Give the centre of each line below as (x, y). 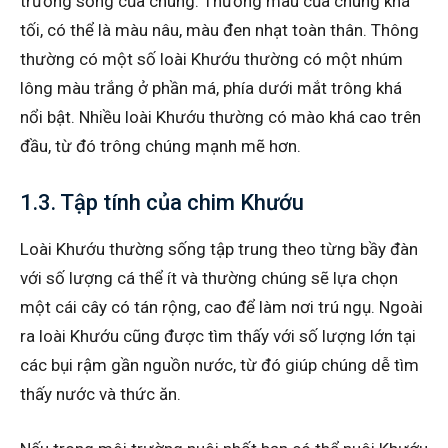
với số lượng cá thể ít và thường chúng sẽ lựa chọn (209, 277)
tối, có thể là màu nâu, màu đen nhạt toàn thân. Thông (219, 29)
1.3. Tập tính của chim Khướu (162, 202)
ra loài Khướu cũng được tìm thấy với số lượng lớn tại (218, 335)
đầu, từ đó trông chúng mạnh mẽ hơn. (160, 145)
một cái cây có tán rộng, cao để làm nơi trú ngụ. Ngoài (221, 306)
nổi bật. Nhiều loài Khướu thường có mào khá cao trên (220, 116)
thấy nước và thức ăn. (100, 393)
